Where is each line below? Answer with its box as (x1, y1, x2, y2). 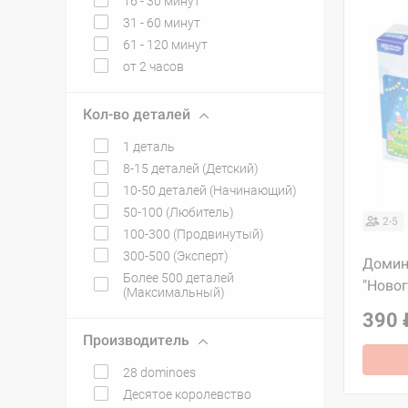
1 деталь (123, 139, 175, 154)
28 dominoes (123, 365, 196, 380)
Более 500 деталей (123, 270, 234, 285)
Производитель (83, 331, 189, 349)
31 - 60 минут (123, 15, 200, 30)
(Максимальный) (123, 285, 225, 300)
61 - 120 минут (123, 37, 208, 52)
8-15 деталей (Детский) (123, 161, 259, 176)
